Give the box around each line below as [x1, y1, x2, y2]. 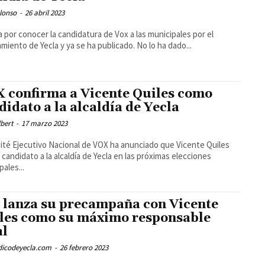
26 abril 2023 [25, 8, 65, 18]
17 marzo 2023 [21, 118, 68, 129]
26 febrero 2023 [60, 242, 109, 253]
